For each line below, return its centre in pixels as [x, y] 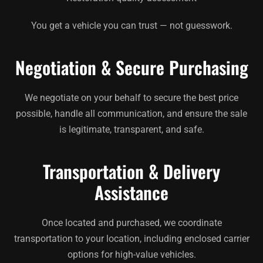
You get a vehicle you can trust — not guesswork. [131, 25]
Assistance [131, 192]
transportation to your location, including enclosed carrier [131, 238]
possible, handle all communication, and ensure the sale [131, 113]
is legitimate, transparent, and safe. [131, 129]
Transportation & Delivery [131, 171]
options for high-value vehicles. [131, 254]
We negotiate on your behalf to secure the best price [131, 97]
